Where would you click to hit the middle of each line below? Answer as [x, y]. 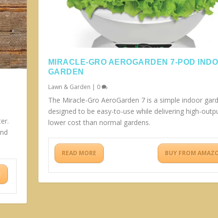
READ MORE [79, 153]
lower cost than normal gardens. [99, 123]
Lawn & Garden [69, 87]
